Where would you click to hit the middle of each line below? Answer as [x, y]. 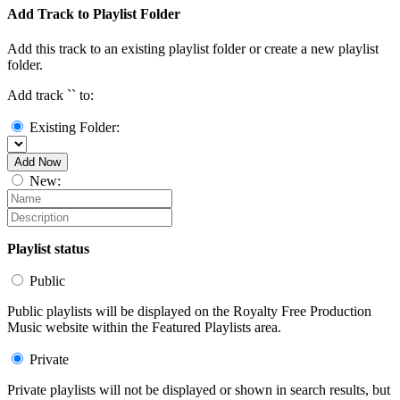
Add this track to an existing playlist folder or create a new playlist [193, 48]
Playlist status [48, 248]
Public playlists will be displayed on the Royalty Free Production [189, 311]
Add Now [37, 162]
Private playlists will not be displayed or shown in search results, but [199, 389]
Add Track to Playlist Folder [94, 13]
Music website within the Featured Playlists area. [144, 327]
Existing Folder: [75, 127]
